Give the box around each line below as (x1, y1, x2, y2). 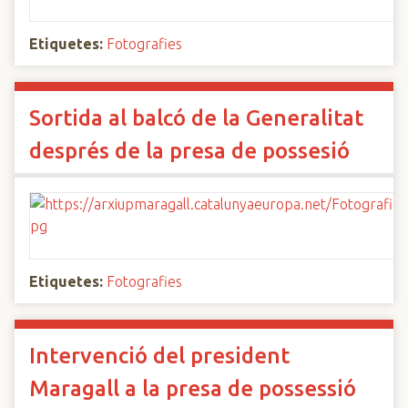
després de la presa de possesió (29, 138, 350, 163)
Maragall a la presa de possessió (29, 376, 356, 401)
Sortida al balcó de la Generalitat (29, 106, 363, 130)
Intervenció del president (29, 343, 290, 368)
